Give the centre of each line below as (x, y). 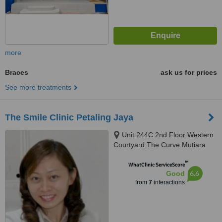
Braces (17, 72)
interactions (168, 182)
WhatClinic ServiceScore (156, 165)
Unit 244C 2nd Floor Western (168, 135)
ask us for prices (189, 72)
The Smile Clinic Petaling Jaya (69, 117)
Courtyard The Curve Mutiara (160, 145)
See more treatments (38, 87)
